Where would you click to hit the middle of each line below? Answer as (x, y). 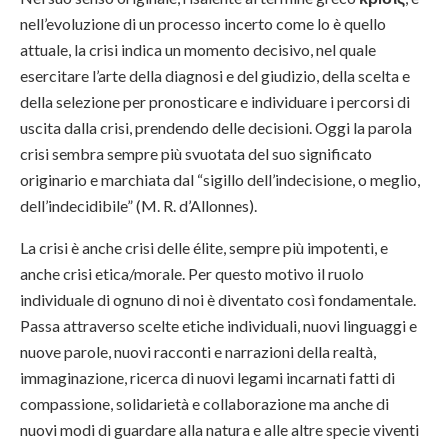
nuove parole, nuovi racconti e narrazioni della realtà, (198, 351)
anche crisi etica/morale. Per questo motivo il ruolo (192, 273)
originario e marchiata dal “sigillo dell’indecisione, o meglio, (220, 179)
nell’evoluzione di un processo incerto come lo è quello (203, 23)
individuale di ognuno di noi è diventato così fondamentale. (218, 299)
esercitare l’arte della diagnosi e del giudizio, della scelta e (215, 75)
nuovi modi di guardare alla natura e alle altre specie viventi (219, 429)
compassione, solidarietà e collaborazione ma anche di (204, 403)
